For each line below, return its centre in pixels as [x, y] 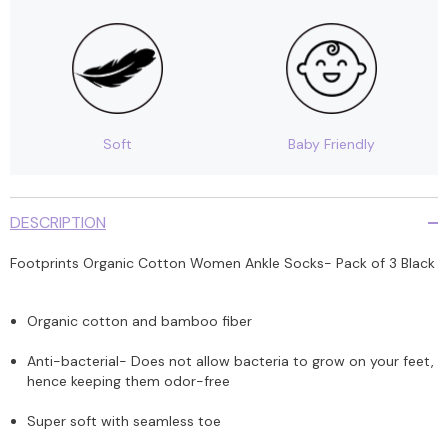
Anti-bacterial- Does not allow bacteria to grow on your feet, [230, 360]
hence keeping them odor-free [128, 380]
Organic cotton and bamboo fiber [139, 320]
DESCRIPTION [58, 222]
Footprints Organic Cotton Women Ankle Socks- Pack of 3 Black [222, 262]
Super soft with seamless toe [124, 420]
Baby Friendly [331, 143]
